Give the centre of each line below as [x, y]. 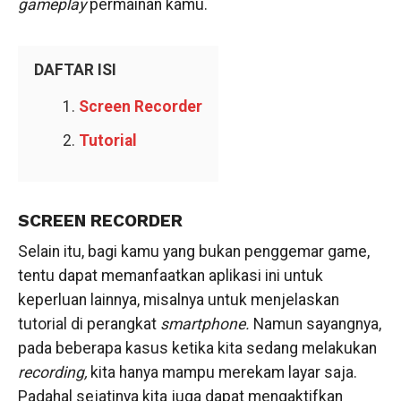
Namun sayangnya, [317, 324]
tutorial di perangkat [89, 324]
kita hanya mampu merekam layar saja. [223, 372]
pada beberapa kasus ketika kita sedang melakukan [197, 348]
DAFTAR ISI [75, 70]
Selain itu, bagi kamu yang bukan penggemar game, [193, 252]
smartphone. [206, 324]
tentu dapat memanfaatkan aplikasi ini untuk [170, 276]
